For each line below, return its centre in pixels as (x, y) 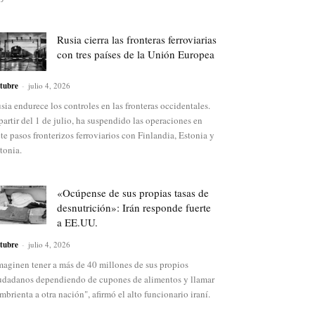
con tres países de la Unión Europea (136, 54)
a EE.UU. (77, 223)
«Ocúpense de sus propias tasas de (133, 193)
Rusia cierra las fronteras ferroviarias (137, 40)
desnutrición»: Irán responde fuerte (134, 208)
